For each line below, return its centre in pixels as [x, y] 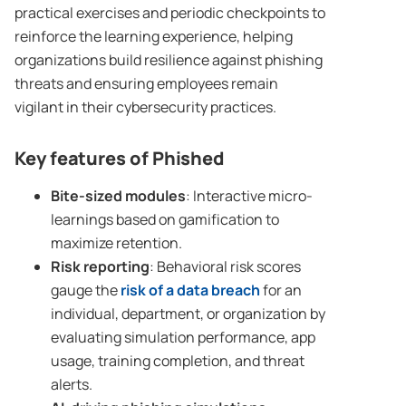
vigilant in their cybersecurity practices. [145, 107]
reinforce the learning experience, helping [154, 37]
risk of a [149, 290]
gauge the [86, 290]
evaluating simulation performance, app [183, 338]
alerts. [72, 385]
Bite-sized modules [118, 196]
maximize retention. [116, 243]
